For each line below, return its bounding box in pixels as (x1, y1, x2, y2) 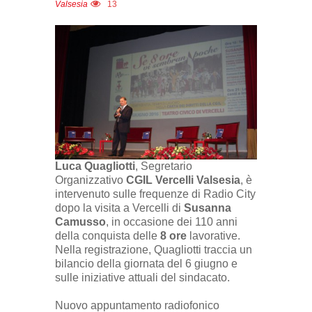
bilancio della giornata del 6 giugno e (55, 258, 237, 270)
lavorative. (187, 230, 240, 242)
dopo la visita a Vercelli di (55, 202, 184, 214)
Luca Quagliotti (55, 160, 135, 173)
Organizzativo (55, 174, 126, 187)
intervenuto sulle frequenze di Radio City (55, 188, 256, 201)
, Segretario (135, 160, 192, 173)
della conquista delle (55, 230, 160, 242)
